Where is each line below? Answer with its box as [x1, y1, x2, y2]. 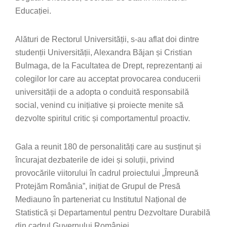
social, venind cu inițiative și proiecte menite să [15, 101, 183, 109]
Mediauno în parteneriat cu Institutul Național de [15, 195, 186, 204]
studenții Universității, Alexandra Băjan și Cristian [15, 48, 192, 57]
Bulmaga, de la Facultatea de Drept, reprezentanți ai [15, 61, 202, 70]
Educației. [15, 7, 51, 15]
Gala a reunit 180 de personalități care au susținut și [15, 142, 201, 151]
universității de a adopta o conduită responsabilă [15, 88, 189, 96]
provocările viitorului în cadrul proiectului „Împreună [15, 169, 199, 177]
